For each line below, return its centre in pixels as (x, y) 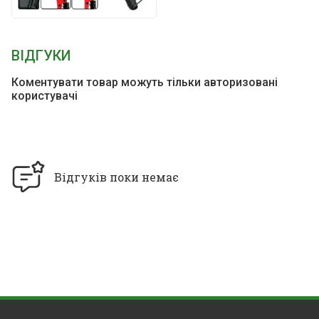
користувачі (45, 96)
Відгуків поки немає (116, 177)
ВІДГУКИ (41, 56)
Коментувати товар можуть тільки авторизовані (145, 82)
